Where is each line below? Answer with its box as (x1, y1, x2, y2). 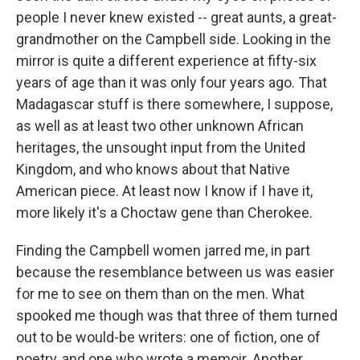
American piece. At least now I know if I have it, (16, 182, 313, 199)
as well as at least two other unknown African (16, 117, 304, 134)
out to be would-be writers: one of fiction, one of (16, 329, 321, 346)
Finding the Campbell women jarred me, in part (16, 242, 310, 259)
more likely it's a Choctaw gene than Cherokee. (16, 204, 313, 221)
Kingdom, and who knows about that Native (16, 161, 290, 178)
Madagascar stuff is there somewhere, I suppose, (16, 96, 333, 112)
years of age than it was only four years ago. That (16, 74, 327, 91)
